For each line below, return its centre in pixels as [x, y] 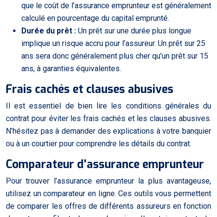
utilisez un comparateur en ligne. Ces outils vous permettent [108, 193]
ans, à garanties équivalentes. [71, 68]
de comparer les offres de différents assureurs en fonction [108, 206]
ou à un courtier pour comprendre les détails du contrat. [99, 143]
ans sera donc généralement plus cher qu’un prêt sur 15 [115, 56]
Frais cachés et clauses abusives [90, 89]
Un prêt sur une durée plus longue [135, 31]
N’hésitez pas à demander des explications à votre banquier [108, 131]
